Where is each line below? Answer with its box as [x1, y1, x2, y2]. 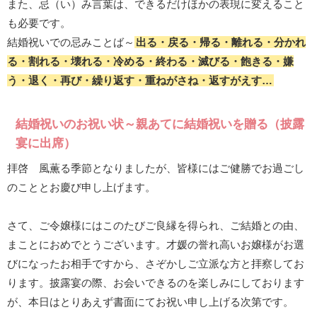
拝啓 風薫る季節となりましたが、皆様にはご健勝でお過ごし [7, 162, 304, 175]
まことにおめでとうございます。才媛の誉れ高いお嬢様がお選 [7, 238, 304, 251]
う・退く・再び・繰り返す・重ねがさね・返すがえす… [7, 74, 272, 87]
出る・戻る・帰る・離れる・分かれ [135, 36, 306, 49]
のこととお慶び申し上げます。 [7, 181, 156, 194]
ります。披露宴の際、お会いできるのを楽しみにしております [7, 277, 304, 289]
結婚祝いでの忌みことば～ [7, 36, 134, 49]
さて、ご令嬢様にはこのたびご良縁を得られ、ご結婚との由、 [7, 219, 304, 232]
